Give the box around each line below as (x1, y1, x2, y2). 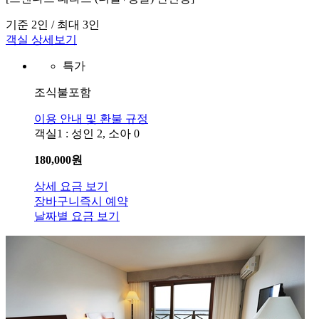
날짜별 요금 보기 (34, 210, 120, 223)
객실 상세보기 (6, 33, 77, 46)
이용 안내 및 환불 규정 (34, 113, 148, 125)
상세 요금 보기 (34, 180, 108, 193)
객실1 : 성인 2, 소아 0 (34, 127, 140, 140)
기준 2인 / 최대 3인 (6, 19, 100, 31)
